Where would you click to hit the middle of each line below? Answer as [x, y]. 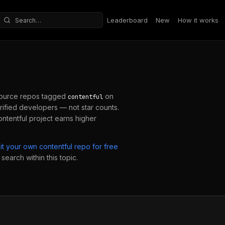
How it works [198, 20]
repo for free [95, 146]
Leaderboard [127, 20]
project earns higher [62, 118]
